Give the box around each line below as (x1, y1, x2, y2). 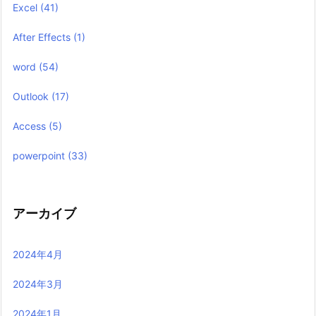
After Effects (13, 31, 73, 44)
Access (13, 120, 49, 133)
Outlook (13, 90, 51, 103)
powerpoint (13, 150, 68, 162)
